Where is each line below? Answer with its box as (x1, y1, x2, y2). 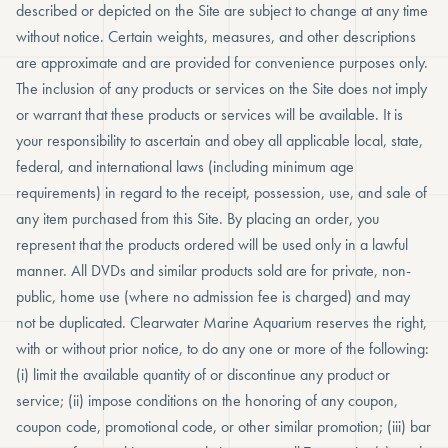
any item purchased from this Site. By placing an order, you (16, 208, 379, 229)
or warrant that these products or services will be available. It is (16, 104, 403, 125)
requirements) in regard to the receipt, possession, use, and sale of (16, 182, 427, 203)
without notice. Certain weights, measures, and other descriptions (16, 26, 416, 47)
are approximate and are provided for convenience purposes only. (16, 52, 428, 73)
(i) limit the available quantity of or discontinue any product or (16, 364, 390, 385)
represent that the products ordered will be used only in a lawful (16, 234, 408, 255)
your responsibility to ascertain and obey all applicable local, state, (16, 130, 423, 151)
